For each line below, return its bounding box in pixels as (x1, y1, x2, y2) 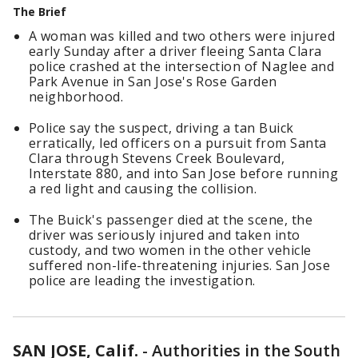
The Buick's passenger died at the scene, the (29, 211, 313, 229)
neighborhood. (29, 88, 124, 105)
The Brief (13, 4, 66, 19)
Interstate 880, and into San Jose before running (29, 165, 339, 182)
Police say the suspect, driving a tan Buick (29, 119, 294, 137)
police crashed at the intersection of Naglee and (29, 58, 335, 75)
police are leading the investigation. (29, 272, 256, 289)
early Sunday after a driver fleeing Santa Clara (29, 42, 322, 60)
